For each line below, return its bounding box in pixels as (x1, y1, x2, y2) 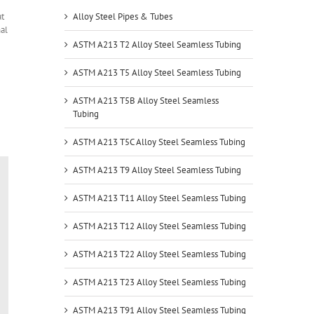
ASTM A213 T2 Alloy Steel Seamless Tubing (72, 39, 241, 50)
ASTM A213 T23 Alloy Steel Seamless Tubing (72, 276, 246, 288)
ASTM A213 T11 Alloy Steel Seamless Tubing (72, 192, 246, 204)
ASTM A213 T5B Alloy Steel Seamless (72, 95, 219, 107)
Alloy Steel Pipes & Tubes (72, 11, 172, 22)
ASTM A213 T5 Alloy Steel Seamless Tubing (72, 67, 241, 78)
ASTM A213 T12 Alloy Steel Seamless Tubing (72, 220, 246, 232)
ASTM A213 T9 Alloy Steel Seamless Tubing (72, 164, 241, 176)
